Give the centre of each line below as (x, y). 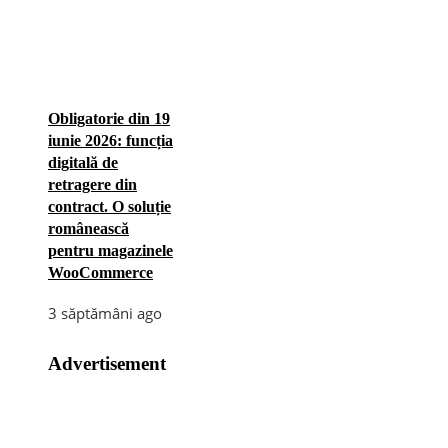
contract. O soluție (109, 206)
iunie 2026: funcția (110, 140)
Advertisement (107, 363)
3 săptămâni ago (105, 312)
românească (88, 228)
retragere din (92, 184)
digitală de (83, 162)
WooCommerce (100, 272)
